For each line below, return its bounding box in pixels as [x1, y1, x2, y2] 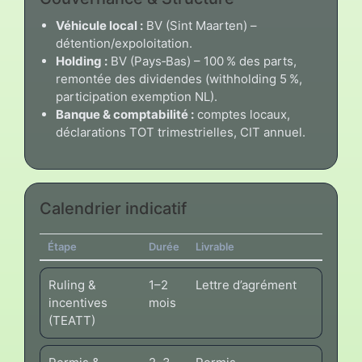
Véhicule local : [56, 18, 143, 34]
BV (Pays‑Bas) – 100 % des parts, [107, 53, 297, 69]
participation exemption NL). [56, 89, 217, 105]
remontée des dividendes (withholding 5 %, [56, 71, 302, 87]
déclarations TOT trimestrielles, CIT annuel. [56, 124, 305, 141]
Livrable [196, 240, 234, 254]
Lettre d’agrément [196, 277, 297, 293]
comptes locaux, [194, 107, 290, 123]
